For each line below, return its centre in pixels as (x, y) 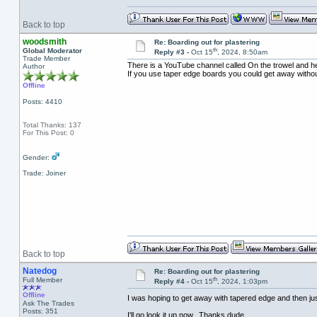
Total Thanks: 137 (52, 125)
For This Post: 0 (48, 133)
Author (33, 66)
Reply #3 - (172, 52)
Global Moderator (52, 51)
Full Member (42, 280)
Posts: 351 (40, 311)
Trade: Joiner (44, 173)
